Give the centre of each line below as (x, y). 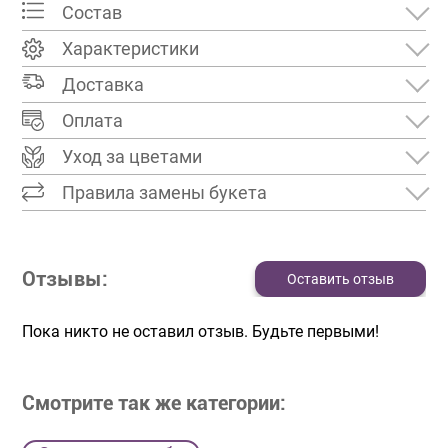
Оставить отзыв (340, 279)
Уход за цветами (132, 157)
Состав (92, 13)
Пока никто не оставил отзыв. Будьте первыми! (201, 332)
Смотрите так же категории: (154, 403)
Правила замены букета (165, 193)
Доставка (103, 85)
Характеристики (131, 49)
